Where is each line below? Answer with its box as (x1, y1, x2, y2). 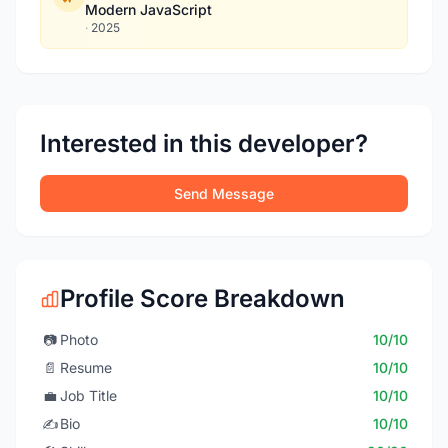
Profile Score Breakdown (60, 284, 345, 313)
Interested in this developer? (40, 129, 368, 158)
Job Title (60, 387, 117, 404)
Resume (60, 359, 112, 376)
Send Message (174, 185, 274, 202)
